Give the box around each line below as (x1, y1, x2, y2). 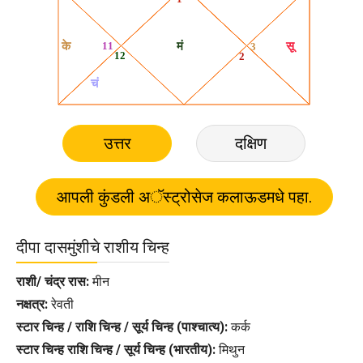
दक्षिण (235, 133, 267, 153)
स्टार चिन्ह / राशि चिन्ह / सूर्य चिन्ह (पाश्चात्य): (16, 318, 228, 335)
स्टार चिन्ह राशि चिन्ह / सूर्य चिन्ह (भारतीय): (16, 341, 216, 357)
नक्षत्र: (16, 296, 48, 312)
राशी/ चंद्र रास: (16, 273, 89, 289)
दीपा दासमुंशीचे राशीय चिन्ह (16, 237, 169, 257)
